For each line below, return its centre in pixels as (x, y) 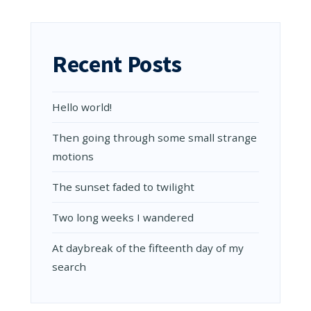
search (69, 267)
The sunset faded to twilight (123, 187)
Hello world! (82, 107)
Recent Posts (117, 64)
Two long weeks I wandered (123, 217)
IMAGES (90, 11)
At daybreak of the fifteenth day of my (148, 248)
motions (73, 156)
